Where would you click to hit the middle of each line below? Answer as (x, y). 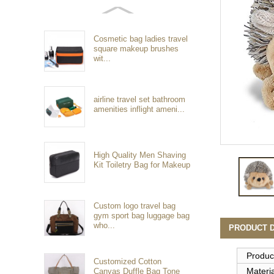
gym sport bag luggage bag (142, 215)
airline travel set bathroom (140, 99)
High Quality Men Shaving (140, 155)
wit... (102, 58)
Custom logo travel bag (135, 206)
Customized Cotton (128, 261)
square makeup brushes (136, 48)
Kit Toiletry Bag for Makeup (142, 165)
